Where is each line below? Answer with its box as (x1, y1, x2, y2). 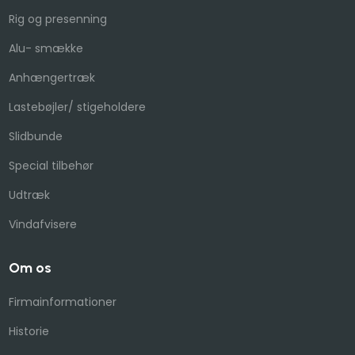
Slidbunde (8, 128, 63, 145)
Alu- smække (8, 40, 83, 57)
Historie (8, 323, 49, 339)
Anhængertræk (8, 70, 95, 86)
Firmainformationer (8, 293, 116, 310)
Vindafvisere (8, 216, 77, 233)
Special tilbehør (8, 158, 94, 174)
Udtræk (8, 187, 50, 204)
